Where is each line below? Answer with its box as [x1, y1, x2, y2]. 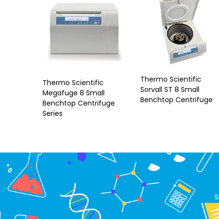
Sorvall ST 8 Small [140, 85, 199, 95]
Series [43, 108, 63, 118]
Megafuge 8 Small [43, 88, 105, 98]
